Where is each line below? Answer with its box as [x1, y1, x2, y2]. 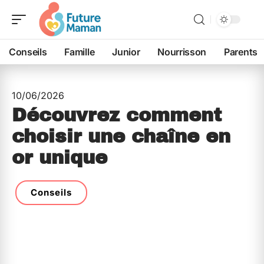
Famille [64, 46, 95, 58]
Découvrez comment [12, 105, 222, 126]
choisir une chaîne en [12, 126, 230, 147]
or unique [12, 147, 107, 168]
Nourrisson [157, 46, 207, 58]
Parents [224, 46, 258, 58]
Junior [112, 46, 140, 58]
